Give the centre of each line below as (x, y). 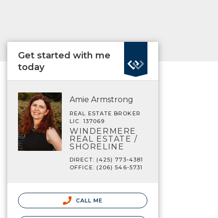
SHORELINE (97, 147)
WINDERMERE (103, 131)
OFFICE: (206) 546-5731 (106, 167)
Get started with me (64, 55)
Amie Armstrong (101, 100)
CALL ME (88, 200)
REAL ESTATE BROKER (105, 113)
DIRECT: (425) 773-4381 (107, 160)
